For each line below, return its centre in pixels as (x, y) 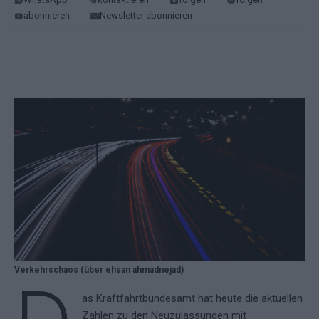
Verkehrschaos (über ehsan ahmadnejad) (99, 270)
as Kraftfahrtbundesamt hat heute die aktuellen (192, 299)
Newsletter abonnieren (146, 16)
